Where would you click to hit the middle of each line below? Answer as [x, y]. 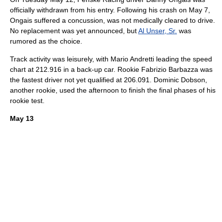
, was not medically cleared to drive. [159, 20]
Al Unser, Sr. [158, 31]
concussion [85, 20]
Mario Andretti [132, 59]
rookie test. [27, 101]
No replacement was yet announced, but [74, 31]
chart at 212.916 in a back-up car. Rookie [76, 69]
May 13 [22, 118]
